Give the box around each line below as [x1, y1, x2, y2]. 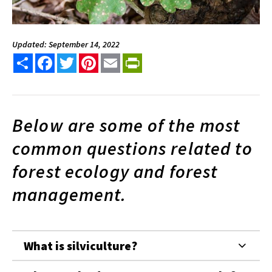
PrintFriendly [142, 52, 197, 64]
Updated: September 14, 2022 [12, 38, 120, 50]
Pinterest [98, 52, 138, 64]
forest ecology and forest [12, 159, 218, 183]
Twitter [76, 52, 108, 64]
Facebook [55, 52, 94, 64]
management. [12, 182, 127, 206]
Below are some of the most [12, 113, 240, 137]
